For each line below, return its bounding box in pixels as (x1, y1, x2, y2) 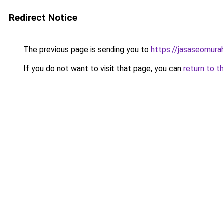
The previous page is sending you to (21, 45, 151, 54)
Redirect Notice (9, 12, 77, 23)
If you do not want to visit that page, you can (21, 64, 183, 73)
